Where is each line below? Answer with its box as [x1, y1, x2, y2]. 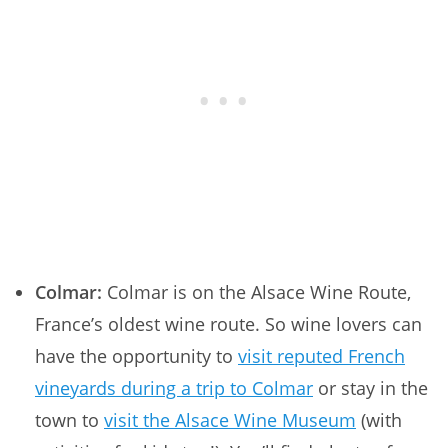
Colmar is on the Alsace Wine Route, [102, 279, 411, 304]
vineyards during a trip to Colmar [35, 375, 313, 400]
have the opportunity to [35, 343, 238, 368]
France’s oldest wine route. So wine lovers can [35, 311, 422, 336]
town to [35, 407, 104, 432]
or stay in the [313, 375, 428, 400]
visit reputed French [238, 343, 405, 368]
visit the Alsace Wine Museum [104, 407, 356, 432]
